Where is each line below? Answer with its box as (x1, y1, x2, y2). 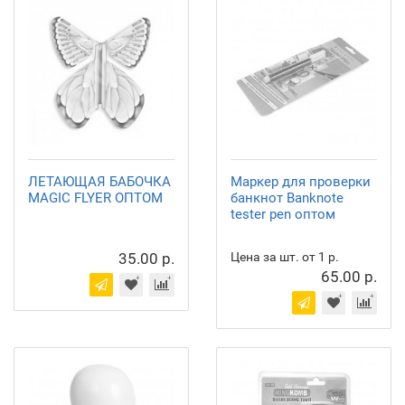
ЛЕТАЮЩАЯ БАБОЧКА (28, 174, 171, 190)
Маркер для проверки (231, 174, 371, 190)
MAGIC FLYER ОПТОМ (28, 190, 163, 206)
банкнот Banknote (231, 190, 344, 206)
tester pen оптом (231, 206, 335, 222)
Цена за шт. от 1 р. (231, 250, 339, 264)
